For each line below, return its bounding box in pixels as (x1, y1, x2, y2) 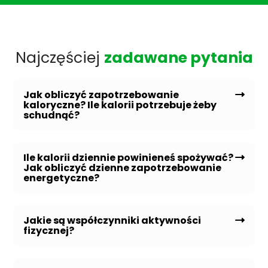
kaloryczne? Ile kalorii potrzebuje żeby (23, 98, 217, 112)
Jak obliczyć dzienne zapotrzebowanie (23, 160, 222, 175)
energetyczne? (23, 170, 100, 185)
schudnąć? (23, 108, 80, 122)
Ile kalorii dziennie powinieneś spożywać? (23, 150, 234, 165)
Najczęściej (15, 47, 104, 68)
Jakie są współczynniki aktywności (23, 213, 202, 227)
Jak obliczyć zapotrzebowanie (23, 87, 179, 102)
